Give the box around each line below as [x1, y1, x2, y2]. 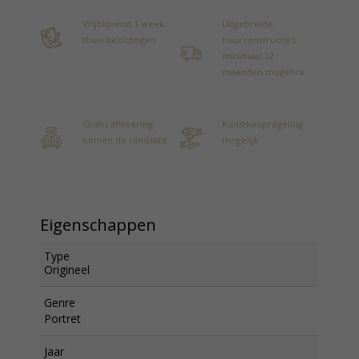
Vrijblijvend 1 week [83, 18, 164, 30]
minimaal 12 [222, 50, 274, 62]
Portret [44, 311, 81, 326]
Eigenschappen [40, 214, 156, 236]
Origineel [44, 262, 90, 277]
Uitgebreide [222, 18, 273, 30]
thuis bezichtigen [83, 34, 156, 46]
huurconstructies [222, 34, 296, 46]
